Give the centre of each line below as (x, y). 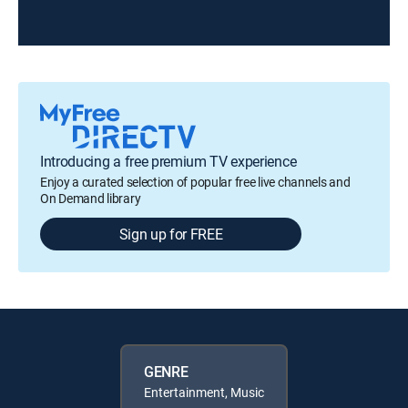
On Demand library (91, 198)
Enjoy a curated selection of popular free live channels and (195, 182)
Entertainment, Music (204, 392)
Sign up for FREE (171, 234)
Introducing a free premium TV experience (168, 161)
